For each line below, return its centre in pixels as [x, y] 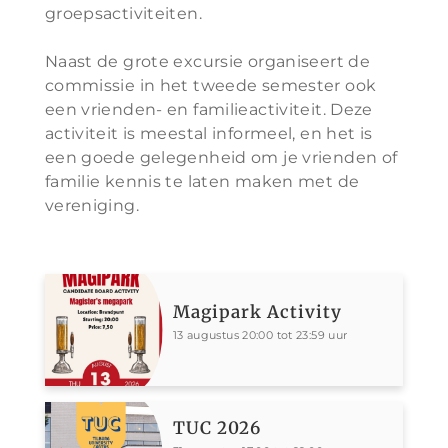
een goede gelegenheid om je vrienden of [221, 157]
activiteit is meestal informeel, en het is [208, 133]
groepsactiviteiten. [123, 13]
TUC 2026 [216, 428]
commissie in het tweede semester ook [210, 85]
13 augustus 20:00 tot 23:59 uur [260, 335]
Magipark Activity [257, 312]
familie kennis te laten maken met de [202, 181]
